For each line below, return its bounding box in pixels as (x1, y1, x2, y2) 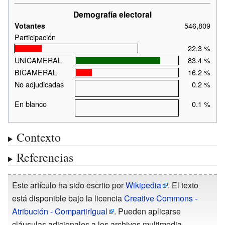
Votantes (14, 21, 45, 31)
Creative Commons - (124, 192, 197, 204)
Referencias (16, 149, 73, 166)
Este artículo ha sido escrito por (12, 179, 126, 191)
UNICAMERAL (14, 55, 62, 66)
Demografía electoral (73, 9, 152, 21)
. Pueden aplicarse (114, 205, 181, 217)
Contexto (16, 129, 61, 146)
